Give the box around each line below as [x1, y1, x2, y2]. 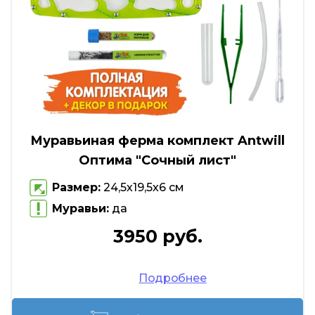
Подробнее [139, 271, 207, 285]
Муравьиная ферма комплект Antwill [30, 132, 285, 148]
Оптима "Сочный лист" [79, 152, 236, 168]
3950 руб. [112, 225, 202, 247]
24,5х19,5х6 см [101, 181, 184, 195]
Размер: [52, 181, 101, 195]
